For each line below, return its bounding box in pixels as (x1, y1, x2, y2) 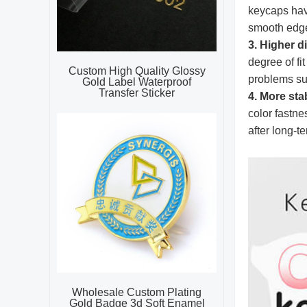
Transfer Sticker (99, 87, 175, 99)
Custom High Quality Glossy (68, 65, 206, 77)
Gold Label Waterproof (82, 76, 191, 88)
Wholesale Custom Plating (72, 286, 201, 298)
